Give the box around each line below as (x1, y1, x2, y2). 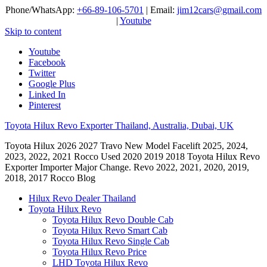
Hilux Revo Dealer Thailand (29, 193, 136, 203)
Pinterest (29, 100, 61, 110)
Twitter (29, 68, 55, 78)
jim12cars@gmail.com (177, 5, 262, 15)
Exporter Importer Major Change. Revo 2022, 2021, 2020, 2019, (5, 162, 249, 172)
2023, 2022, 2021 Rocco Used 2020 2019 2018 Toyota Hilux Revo (5, 151, 260, 162)
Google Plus (29, 79, 75, 89)
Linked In (29, 89, 66, 100)
